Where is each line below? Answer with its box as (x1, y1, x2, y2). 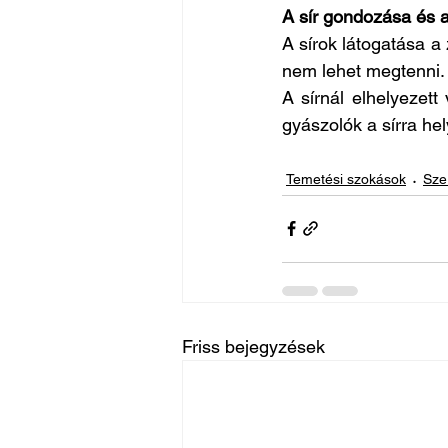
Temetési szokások (286, 171, 406, 188)
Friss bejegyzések (182, 335, 325, 357)
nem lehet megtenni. (282, 59, 445, 81)
